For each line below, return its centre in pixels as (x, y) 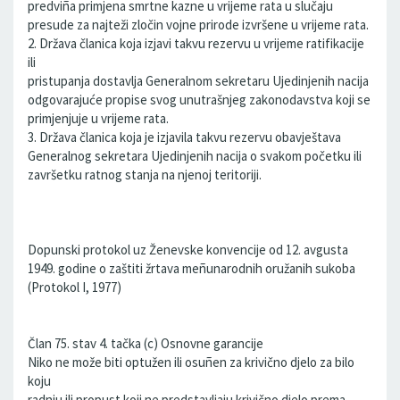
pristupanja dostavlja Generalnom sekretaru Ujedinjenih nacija (198, 81)
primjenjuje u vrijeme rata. (98, 118)
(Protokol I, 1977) (75, 287)
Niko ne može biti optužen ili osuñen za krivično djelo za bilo (191, 362)
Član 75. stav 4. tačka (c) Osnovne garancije (146, 343)
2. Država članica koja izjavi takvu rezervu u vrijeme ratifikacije (196, 43)
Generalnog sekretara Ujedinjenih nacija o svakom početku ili (195, 156)
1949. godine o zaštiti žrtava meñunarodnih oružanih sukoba (192, 268)
